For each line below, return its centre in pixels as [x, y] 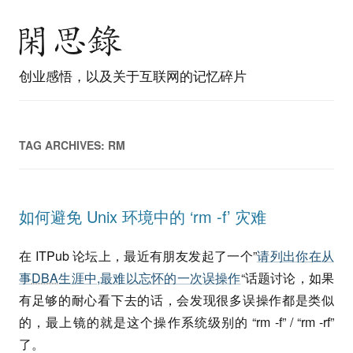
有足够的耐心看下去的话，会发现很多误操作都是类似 [176, 300]
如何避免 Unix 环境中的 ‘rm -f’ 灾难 [143, 216]
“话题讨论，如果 [288, 278]
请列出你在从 [295, 256]
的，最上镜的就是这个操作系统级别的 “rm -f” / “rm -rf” [176, 322]
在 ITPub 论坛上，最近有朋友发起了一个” [138, 256]
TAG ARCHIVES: [63, 145]
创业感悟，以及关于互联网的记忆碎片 [133, 75]
